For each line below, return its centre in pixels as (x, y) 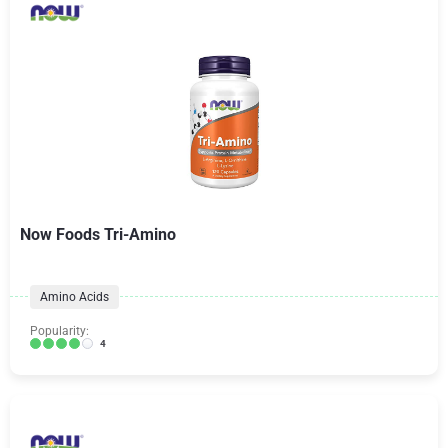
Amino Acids (74, 296)
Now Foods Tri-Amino (98, 234)
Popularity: (59, 330)
